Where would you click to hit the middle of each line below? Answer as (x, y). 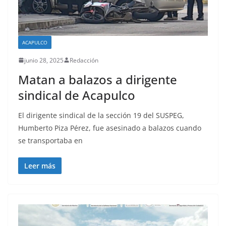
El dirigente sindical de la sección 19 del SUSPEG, (101, 115)
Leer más (40, 165)
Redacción (84, 60)
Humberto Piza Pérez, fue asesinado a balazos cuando (110, 128)
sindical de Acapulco (77, 95)
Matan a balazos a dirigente (98, 79)
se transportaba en (50, 140)
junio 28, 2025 (44, 60)
